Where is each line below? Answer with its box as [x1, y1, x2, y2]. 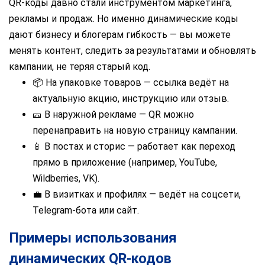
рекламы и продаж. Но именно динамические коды [9, 12, 238, 24]
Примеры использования [9, 229, 177, 246]
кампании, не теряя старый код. [9, 60, 150, 72]
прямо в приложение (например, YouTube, [33, 156, 217, 168]
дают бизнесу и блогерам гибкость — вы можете [9, 28, 231, 40]
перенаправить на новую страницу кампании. [33, 124, 237, 136]
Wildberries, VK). [33, 172, 99, 184]
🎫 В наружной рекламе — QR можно [33, 108, 194, 120]
